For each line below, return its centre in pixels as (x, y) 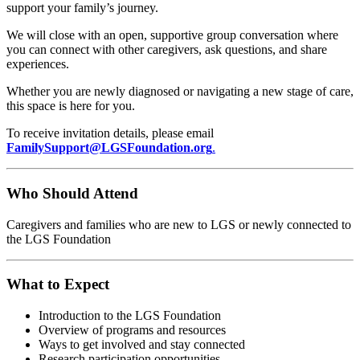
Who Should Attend (72, 193)
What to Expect (58, 284)
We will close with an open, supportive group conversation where (172, 35)
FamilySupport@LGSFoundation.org (109, 148)
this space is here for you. (71, 106)
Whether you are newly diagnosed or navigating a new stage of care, (180, 92)
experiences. (38, 64)
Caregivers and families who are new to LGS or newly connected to (179, 224)
